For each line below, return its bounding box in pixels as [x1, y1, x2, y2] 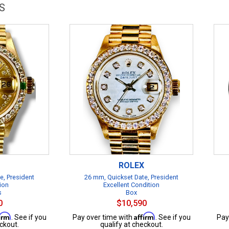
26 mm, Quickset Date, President [84, 173, 178, 181]
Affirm [133, 212, 155, 220]
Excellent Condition [103, 181, 159, 189]
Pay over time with [72, 213, 134, 221]
